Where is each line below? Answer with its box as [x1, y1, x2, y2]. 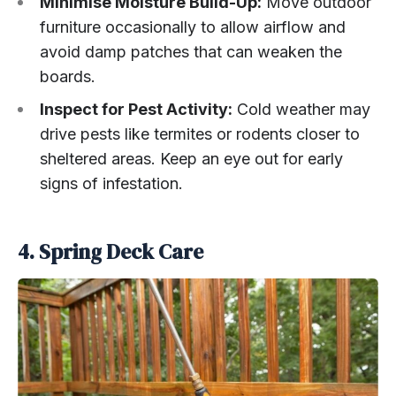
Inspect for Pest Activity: [40, 99, 232, 118]
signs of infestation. [40, 173, 183, 193]
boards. [40, 66, 95, 86]
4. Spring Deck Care [18, 237, 203, 266]
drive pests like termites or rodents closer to [40, 124, 360, 143]
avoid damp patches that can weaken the [40, 42, 342, 61]
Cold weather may [232, 99, 370, 118]
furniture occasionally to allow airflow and [40, 17, 346, 36]
